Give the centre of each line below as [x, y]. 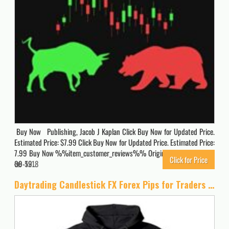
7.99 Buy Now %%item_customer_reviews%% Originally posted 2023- [114, 153]
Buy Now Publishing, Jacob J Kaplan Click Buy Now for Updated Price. [114, 132]
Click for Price [188, 160]
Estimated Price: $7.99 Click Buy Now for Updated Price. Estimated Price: [114, 142]
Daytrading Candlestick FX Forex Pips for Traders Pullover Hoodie [211, 185]
